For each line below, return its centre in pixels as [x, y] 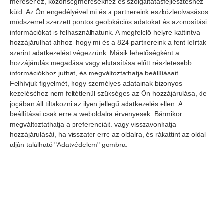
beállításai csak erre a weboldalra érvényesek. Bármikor [96, 114]
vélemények [79, 202]
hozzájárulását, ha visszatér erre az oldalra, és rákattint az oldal [108, 134]
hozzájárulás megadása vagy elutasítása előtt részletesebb [101, 63]
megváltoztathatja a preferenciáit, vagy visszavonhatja [93, 124]
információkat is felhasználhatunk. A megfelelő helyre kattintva [105, 32]
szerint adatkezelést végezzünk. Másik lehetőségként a [94, 52]
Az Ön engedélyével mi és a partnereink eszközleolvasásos [117, 11]
